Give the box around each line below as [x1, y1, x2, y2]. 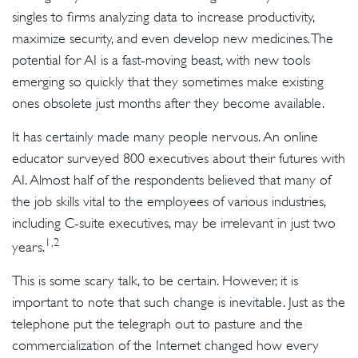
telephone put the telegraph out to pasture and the [12, 316, 303, 332]
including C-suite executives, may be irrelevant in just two [12, 215, 336, 231]
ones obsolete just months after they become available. [12, 95, 324, 111]
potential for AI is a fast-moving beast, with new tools [12, 52, 310, 68]
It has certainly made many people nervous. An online [12, 129, 318, 145]
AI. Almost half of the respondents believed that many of [12, 172, 331, 188]
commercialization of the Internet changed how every [12, 337, 319, 353]
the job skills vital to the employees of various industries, [12, 193, 325, 209]
